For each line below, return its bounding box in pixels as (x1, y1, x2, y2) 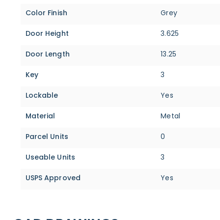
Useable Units (25, 152, 75, 162)
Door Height (25, 28, 69, 38)
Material (25, 110, 55, 121)
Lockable (25, 90, 58, 100)
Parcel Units (25, 131, 68, 141)
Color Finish (25, 7, 67, 18)
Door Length (25, 49, 70, 59)
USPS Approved (25, 172, 81, 183)
